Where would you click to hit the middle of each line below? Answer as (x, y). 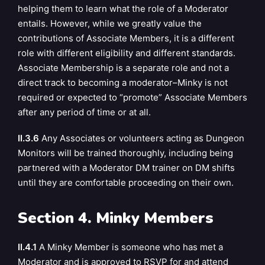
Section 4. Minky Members (116, 218)
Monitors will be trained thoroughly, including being (125, 153)
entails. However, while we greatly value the (110, 23)
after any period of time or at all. (84, 112)
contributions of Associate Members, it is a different (126, 38)
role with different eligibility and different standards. (127, 53)
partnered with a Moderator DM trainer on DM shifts (126, 167)
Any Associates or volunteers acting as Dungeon (142, 138)
